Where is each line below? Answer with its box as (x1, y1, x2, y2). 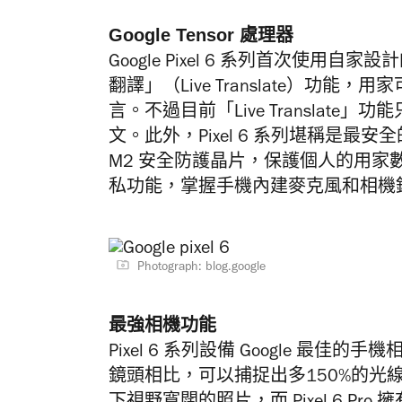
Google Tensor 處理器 (109, 25, 293, 45)
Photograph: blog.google (137, 262, 266, 275)
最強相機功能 (109, 315, 216, 335)
